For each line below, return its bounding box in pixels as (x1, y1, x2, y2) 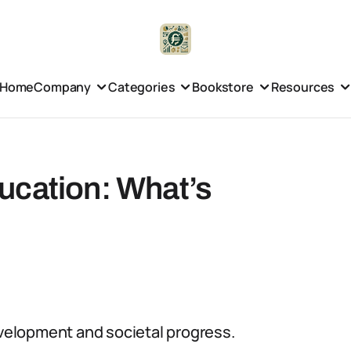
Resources (270, 78, 335, 96)
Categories (108, 78, 175, 96)
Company (34, 78, 92, 96)
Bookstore (192, 78, 254, 96)
